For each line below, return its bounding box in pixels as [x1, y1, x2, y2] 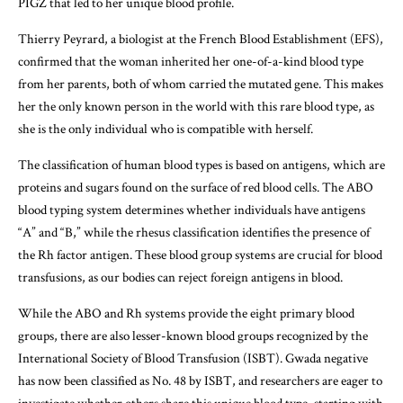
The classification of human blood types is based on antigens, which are [18, 156, 385, 174]
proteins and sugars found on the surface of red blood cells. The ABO [18, 178, 373, 196]
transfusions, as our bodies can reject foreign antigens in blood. [18, 268, 343, 286]
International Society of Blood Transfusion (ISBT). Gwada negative [18, 349, 368, 367]
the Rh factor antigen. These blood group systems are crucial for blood [18, 246, 382, 264]
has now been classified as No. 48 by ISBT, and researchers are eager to [18, 372, 382, 390]
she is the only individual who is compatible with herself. [18, 120, 313, 138]
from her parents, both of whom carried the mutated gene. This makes [18, 75, 383, 93]
